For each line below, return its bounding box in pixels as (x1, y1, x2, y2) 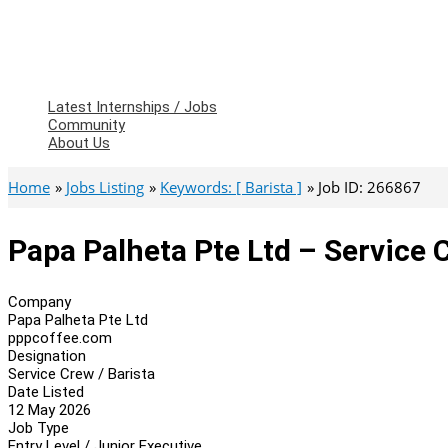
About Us (48, 134, 110, 152)
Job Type (8, 418, 69, 437)
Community (48, 116, 125, 134)
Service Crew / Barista (8, 364, 155, 383)
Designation (8, 346, 86, 365)
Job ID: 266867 (318, 177, 421, 197)
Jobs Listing (66, 177, 144, 197)
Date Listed (8, 382, 84, 401)
